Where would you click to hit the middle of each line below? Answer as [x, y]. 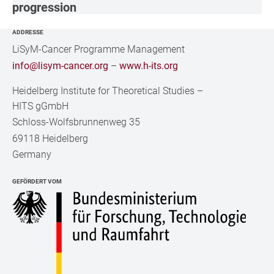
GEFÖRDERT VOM [37, 181]
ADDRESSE [28, 32]
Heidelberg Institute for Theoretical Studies [104, 91]
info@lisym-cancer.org [61, 65]
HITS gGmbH [41, 106]
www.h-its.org [149, 65]
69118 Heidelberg [50, 138]
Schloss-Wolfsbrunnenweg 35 [76, 122]
